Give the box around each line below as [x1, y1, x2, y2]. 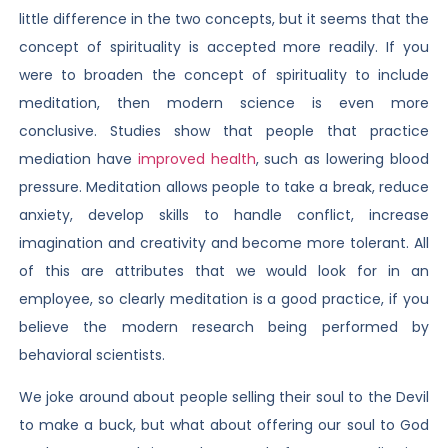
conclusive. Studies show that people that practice [18, 120, 430, 141]
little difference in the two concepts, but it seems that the [18, 8, 430, 29]
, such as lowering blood [255, 148, 430, 169]
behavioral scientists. [18, 344, 165, 365]
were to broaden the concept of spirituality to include [18, 64, 430, 85]
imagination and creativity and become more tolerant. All [18, 232, 430, 253]
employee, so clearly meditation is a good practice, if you [18, 288, 430, 309]
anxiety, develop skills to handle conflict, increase [18, 204, 430, 225]
